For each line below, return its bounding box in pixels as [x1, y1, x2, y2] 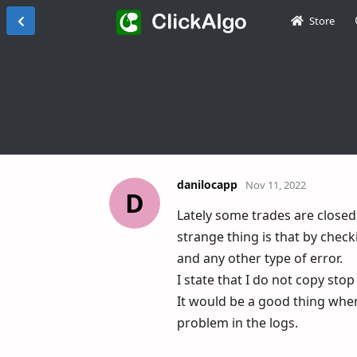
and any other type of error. [177, 249, 343, 267]
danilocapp [177, 176, 237, 192]
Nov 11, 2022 [245, 177, 306, 192]
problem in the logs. [177, 313, 298, 331]
